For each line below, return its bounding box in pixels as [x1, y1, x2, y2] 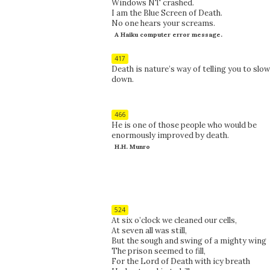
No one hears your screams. [111, 17, 215, 28]
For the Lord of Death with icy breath [111, 256, 250, 266]
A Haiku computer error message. [114, 30, 222, 39]
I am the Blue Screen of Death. [111, 7, 222, 18]
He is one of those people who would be [111, 119, 257, 130]
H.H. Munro [114, 142, 150, 151]
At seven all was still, [111, 225, 187, 236]
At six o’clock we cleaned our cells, [111, 215, 237, 225]
